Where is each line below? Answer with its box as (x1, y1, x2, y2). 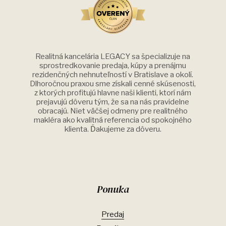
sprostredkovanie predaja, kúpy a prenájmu (39, 61, 187, 70)
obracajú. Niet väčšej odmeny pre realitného (38, 106, 188, 116)
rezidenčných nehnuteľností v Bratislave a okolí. (32, 70, 194, 79)
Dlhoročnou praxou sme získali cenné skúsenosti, (30, 79, 196, 88)
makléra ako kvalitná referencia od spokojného (34, 116, 192, 125)
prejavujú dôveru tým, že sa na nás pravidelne (36, 97, 190, 106)
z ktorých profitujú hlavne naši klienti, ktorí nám (34, 88, 192, 97)
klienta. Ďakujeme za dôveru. (64, 125, 161, 134)
